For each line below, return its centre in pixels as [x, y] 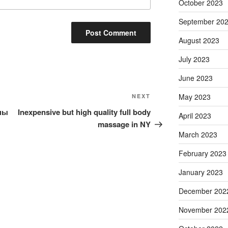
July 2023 [194, 59]
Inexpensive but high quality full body [84, 112]
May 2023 [194, 97]
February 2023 [202, 153]
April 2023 [195, 116]
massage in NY [124, 124]
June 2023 [195, 78]
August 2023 [199, 40]
